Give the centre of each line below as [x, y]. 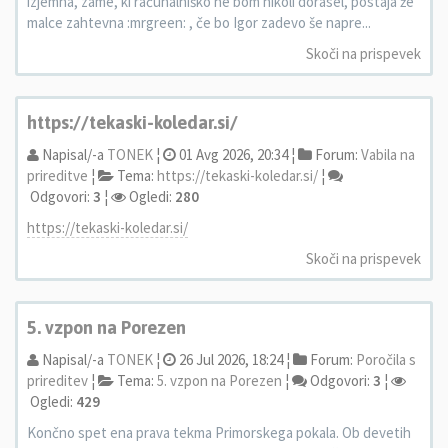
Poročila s [386, 359]
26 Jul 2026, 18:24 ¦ [233, 359]
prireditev [57, 380]
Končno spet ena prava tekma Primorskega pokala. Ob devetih [219, 432]
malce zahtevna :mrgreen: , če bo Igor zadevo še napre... [199, 22]
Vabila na [388, 154]
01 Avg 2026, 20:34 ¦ [235, 154]
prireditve [57, 175]
